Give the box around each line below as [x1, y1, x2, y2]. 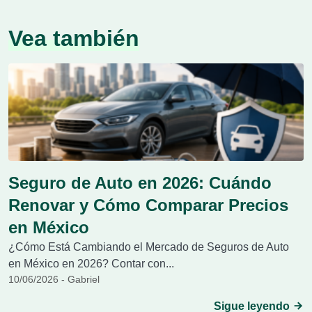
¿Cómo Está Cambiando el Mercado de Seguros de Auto [8, 241, 289, 253]
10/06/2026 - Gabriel [8, 274, 100, 285]
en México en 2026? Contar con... [8, 258, 174, 270]
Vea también [8, 26, 139, 51]
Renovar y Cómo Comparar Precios [8, 196, 288, 214]
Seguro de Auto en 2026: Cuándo [8, 173, 272, 192]
